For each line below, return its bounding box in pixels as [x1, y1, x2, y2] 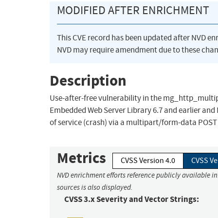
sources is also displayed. [57, 183, 133, 192]
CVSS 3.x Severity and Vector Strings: [64, 194, 199, 205]
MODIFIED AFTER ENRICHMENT [57, 3, 209, 18]
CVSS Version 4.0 [121, 156, 175, 166]
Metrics [57, 148, 106, 168]
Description [50, 70, 127, 91]
